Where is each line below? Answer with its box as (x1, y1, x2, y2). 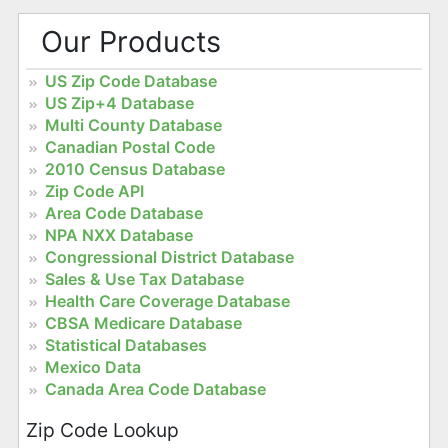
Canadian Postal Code (44, 136, 215, 157)
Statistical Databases (44, 334, 207, 355)
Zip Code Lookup (25, 417, 179, 442)
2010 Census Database (44, 158, 225, 179)
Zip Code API (44, 180, 144, 201)
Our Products (40, 24, 221, 60)
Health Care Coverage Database (44, 290, 290, 311)
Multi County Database (44, 114, 222, 135)
